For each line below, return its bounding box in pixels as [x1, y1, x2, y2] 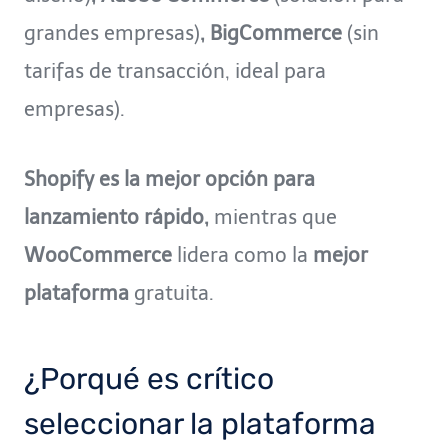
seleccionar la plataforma [24, 405, 376, 442]
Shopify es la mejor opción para [24, 166, 315, 191]
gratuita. [129, 280, 214, 305]
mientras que [214, 204, 337, 229]
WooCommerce [24, 242, 172, 267]
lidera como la [172, 242, 313, 267]
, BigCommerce [200, 20, 342, 45]
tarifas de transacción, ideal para [24, 58, 326, 83]
